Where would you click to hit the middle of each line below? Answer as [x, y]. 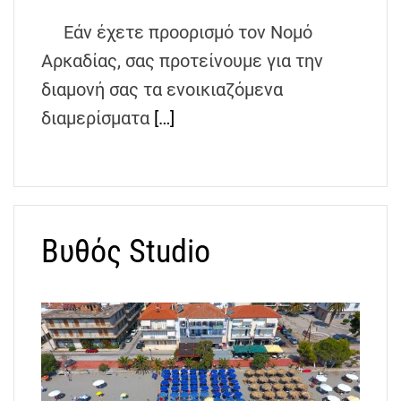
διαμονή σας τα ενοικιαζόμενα [162, 90]
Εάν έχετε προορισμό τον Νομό [177, 33]
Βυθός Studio [126, 252]
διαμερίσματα [98, 119]
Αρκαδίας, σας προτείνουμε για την [182, 61]
